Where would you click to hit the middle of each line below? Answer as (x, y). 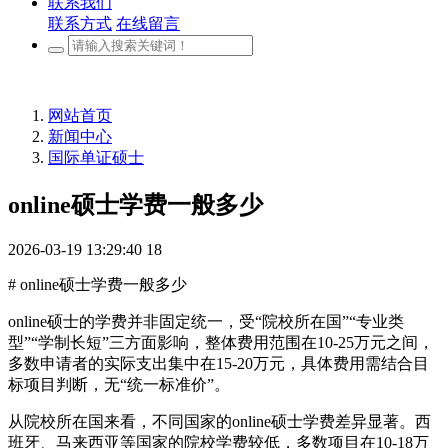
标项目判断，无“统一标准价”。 (119, 384)
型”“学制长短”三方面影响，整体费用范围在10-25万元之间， (221, 342)
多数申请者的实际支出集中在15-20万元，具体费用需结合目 (218, 363)
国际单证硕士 (96, 157)
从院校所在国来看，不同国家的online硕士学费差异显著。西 (219, 421)
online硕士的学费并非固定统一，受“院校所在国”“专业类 (206, 321)
